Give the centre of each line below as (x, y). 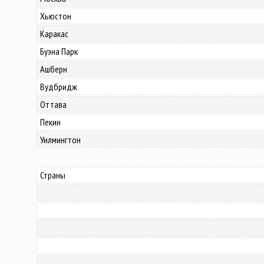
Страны (53, 175)
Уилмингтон (60, 140)
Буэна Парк (59, 51)
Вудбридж (59, 87)
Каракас (54, 34)
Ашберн (54, 69)
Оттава (53, 104)
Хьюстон (56, 16)
